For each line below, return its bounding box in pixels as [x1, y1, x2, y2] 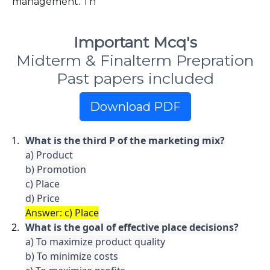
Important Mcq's [73, 33, 197, 51]
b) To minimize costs [25, 250, 118, 263]
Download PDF [89, 99, 181, 114]
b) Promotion [25, 163, 86, 176]
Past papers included [56, 69, 214, 87]
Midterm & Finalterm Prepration [16, 51, 254, 69]
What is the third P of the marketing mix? [25, 134, 225, 147]
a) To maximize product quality [25, 235, 165, 248]
